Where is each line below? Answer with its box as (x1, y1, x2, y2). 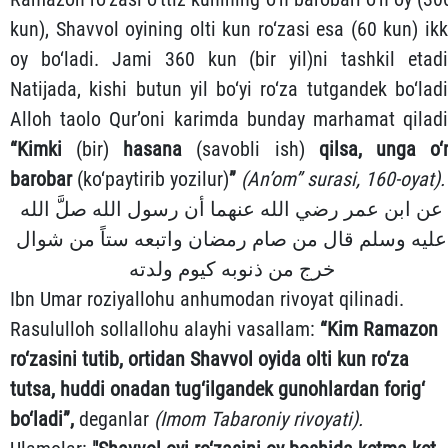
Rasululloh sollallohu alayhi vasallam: (10, 317, 315, 342)
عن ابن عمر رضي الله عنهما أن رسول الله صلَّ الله (20, 197, 443, 222)
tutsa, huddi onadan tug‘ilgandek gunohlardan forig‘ (10, 377, 425, 402)
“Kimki (10, 137, 77, 162)
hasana (123, 137, 197, 162)
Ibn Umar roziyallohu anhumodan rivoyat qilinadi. (10, 287, 404, 312)
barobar (10, 167, 77, 192)
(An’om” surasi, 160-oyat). (241, 167, 445, 192)
